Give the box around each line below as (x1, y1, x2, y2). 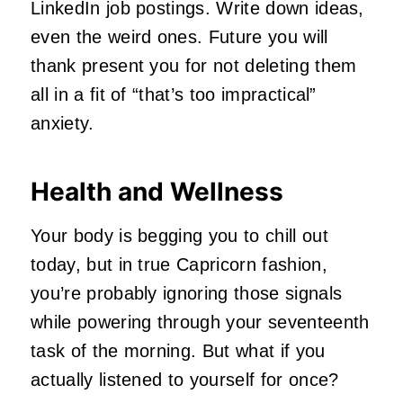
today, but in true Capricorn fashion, (31, 255, 327, 275)
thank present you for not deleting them (31, 56, 357, 76)
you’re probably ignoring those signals (31, 283, 343, 304)
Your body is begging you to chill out (31, 226, 328, 246)
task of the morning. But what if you (31, 341, 326, 362)
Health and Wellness (31, 176, 283, 208)
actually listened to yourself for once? (31, 370, 339, 390)
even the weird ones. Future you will (31, 27, 328, 48)
